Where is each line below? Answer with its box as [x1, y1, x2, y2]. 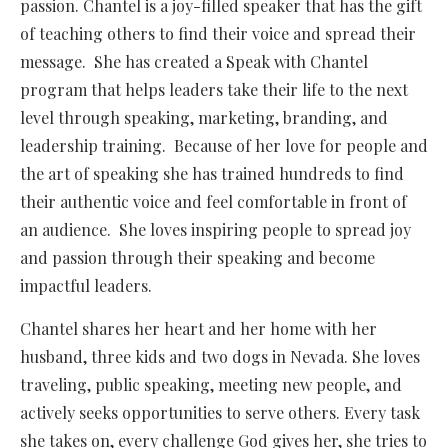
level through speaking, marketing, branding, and [20, 107, 388, 129]
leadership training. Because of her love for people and [20, 135, 428, 157]
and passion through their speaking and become [20, 247, 375, 269]
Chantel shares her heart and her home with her [20, 318, 377, 340]
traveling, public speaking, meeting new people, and [20, 374, 402, 396]
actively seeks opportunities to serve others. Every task [20, 402, 420, 424]
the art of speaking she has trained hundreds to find [20, 163, 404, 185]
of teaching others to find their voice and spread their [20, 23, 416, 45]
